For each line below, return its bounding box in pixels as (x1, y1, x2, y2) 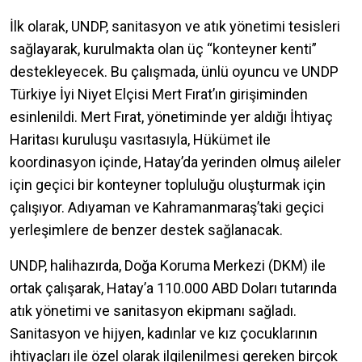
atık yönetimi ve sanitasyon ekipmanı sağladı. (10, 301, 297, 319)
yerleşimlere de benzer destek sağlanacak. (10, 221, 283, 238)
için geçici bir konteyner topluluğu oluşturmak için (10, 175, 326, 193)
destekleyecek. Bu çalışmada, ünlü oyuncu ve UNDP (10, 62, 339, 80)
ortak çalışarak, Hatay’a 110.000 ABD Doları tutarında (10, 279, 337, 297)
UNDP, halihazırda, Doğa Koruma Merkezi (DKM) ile (10, 256, 326, 274)
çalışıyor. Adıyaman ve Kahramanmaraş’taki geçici (10, 198, 324, 216)
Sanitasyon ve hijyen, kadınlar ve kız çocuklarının (10, 324, 318, 342)
